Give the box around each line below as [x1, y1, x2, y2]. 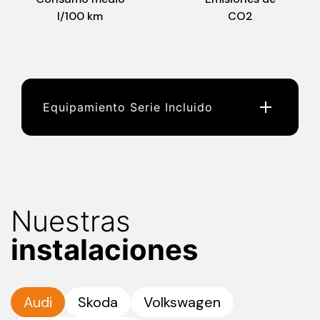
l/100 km [57, 9, 103, 24]
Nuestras [11, 204, 131, 239]
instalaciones [11, 232, 198, 268]
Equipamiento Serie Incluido [43, 100, 213, 115]
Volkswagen [144, 293, 221, 312]
